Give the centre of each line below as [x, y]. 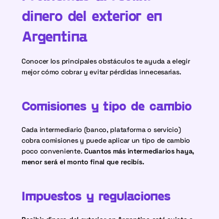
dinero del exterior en [92, 15]
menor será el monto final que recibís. [83, 162]
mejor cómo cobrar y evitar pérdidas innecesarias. [101, 72]
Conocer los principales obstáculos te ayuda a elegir [106, 61]
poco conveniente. [53, 151]
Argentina [55, 36]
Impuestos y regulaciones [96, 195]
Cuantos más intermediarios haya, [139, 151]
